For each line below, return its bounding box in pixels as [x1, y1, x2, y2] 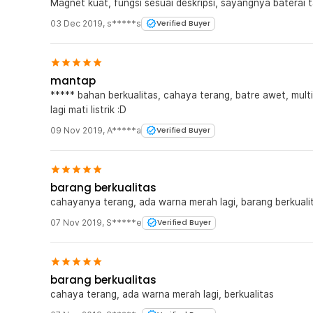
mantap [50, 73, 96, 88]
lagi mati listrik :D [50, 103, 126, 115]
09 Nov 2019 [50, 124, 103, 136]
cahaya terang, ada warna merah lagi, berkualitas [50, 288, 274, 300]
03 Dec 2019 [50, 17, 103, 29]
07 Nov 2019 [50, 217, 102, 228]
